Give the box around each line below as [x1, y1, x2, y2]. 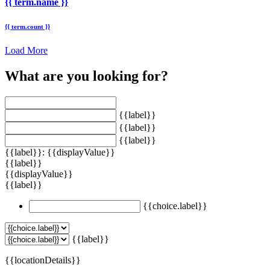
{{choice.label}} [143, 200, 207, 211]
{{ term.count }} [5, 22, 50, 30]
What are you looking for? [5, 67, 168, 84]
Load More [5, 45, 48, 55]
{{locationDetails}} [5, 254, 81, 265]
